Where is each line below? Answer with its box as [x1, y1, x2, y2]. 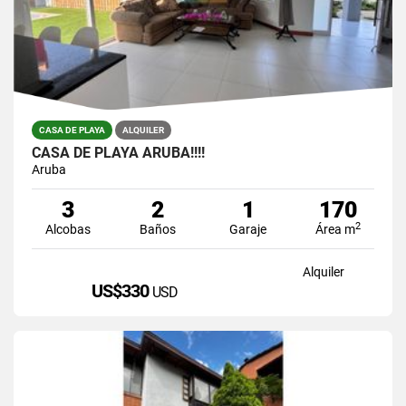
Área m [315, 221, 356, 237]
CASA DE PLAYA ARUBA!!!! [32, 143, 205, 161]
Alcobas [44, 221, 91, 237]
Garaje [229, 221, 267, 237]
